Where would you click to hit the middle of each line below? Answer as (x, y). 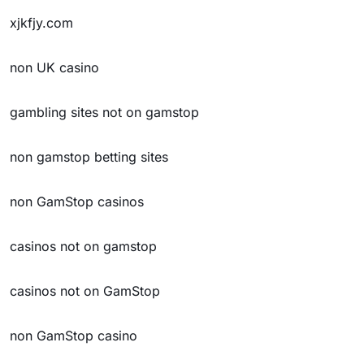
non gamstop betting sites (89, 157)
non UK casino (54, 67)
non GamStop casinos (77, 201)
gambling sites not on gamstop (104, 112)
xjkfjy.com (41, 23)
